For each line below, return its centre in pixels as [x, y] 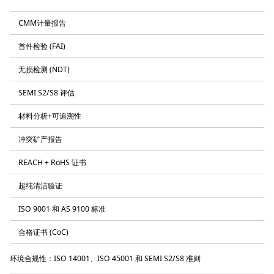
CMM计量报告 [42, 23]
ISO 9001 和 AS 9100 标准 [62, 209]
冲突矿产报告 [40, 139]
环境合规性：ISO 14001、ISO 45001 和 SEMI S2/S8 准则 [105, 259]
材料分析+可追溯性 [50, 116]
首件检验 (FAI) [42, 46]
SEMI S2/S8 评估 [46, 92]
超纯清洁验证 [40, 185]
